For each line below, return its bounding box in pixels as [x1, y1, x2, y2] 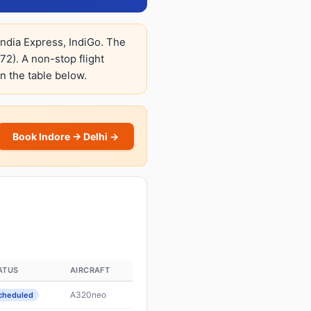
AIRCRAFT [70, 265, 110, 275]
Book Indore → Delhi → [12, 130, 119, 142]
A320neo [70, 289, 106, 300]
